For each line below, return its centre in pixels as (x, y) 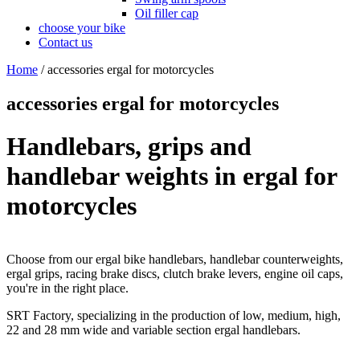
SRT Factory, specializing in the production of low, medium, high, (174, 316)
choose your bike (82, 27)
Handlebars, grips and (129, 146)
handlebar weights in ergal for (172, 176)
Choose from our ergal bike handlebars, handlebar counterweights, (175, 260)
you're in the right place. (67, 288)
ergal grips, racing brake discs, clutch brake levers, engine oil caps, (175, 274)
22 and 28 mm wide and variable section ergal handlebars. (153, 330)
